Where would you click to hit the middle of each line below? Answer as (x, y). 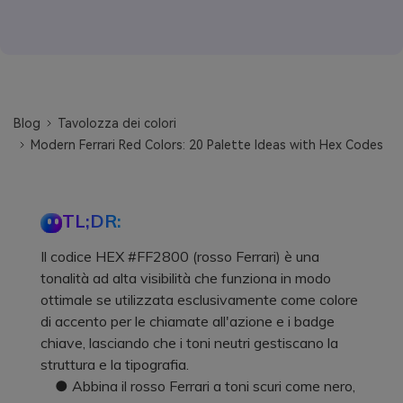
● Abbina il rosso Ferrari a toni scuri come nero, (198, 385)
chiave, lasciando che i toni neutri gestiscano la (189, 342)
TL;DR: (92, 220)
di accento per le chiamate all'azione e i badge (188, 321)
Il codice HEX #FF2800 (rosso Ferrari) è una (180, 256)
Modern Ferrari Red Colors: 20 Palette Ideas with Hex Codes (207, 144)
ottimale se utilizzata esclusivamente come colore (199, 299)
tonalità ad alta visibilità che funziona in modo (186, 278)
